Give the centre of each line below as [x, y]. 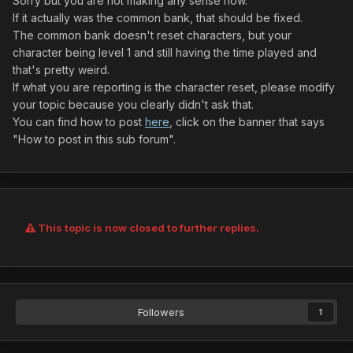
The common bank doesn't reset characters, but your [152, 35]
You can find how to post [79, 122]
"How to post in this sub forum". [94, 139]
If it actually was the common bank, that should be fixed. [158, 18]
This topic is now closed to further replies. [147, 228]
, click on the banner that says [247, 122]
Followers [161, 312]
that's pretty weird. [61, 70]
